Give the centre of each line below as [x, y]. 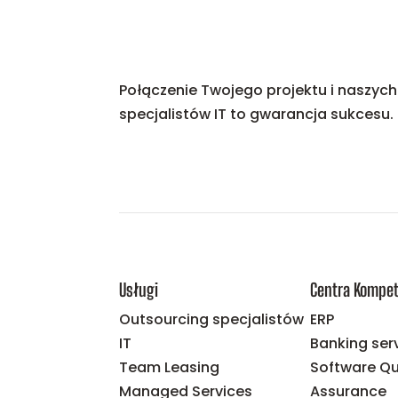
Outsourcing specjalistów [212, 319]
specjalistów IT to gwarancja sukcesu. [257, 114]
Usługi [139, 289]
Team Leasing [170, 367]
